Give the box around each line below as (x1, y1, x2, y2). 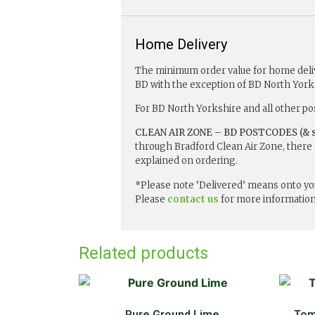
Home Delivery (135, 35, 227, 53)
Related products (79, 243, 208, 264)
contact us (167, 193, 219, 205)
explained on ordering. (135, 155, 238, 167)
